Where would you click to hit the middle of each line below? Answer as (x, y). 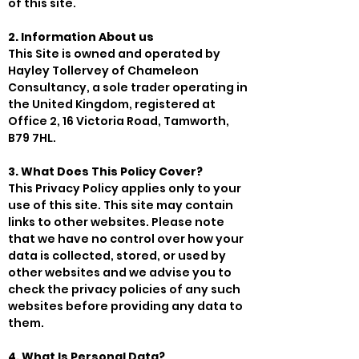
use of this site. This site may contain (121, 205)
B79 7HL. (32, 137)
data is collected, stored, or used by (117, 255)
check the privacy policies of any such (124, 289)
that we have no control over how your (126, 238)
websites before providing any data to (125, 306)
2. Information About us (81, 36)
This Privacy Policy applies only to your (125, 188)
